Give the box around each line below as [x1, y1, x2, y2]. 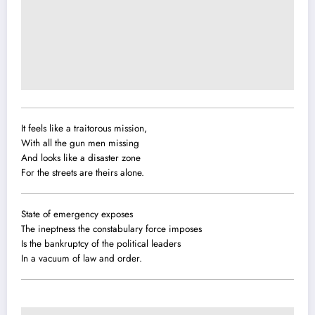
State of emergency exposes [21, 207, 136, 221]
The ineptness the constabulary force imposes [21, 222, 202, 236]
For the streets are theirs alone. [21, 166, 144, 180]
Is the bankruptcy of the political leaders [21, 237, 181, 251]
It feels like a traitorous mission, [21, 122, 147, 136]
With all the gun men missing [21, 136, 139, 150]
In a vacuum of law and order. [21, 252, 142, 266]
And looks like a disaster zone [21, 151, 141, 165]
